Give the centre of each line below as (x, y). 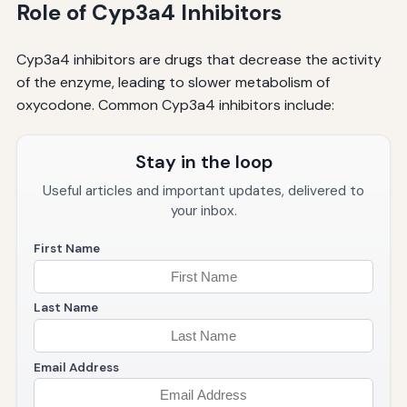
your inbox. (203, 211)
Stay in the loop (203, 162)
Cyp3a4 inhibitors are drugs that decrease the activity (199, 60)
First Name (66, 249)
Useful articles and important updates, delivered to (203, 191)
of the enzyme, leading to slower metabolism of (173, 83)
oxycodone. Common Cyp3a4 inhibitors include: (175, 105)
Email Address (76, 367)
